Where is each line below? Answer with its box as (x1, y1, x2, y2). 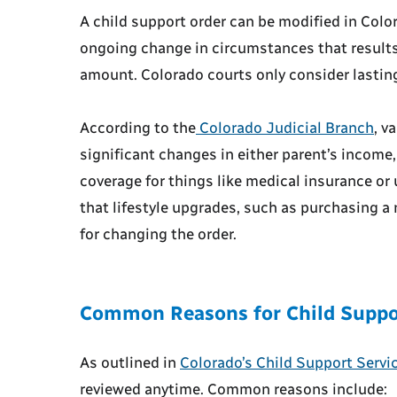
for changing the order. (80, 225, 237, 244)
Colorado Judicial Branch (199, 119, 374, 137)
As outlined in (80, 354, 180, 372)
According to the (80, 119, 196, 137)
